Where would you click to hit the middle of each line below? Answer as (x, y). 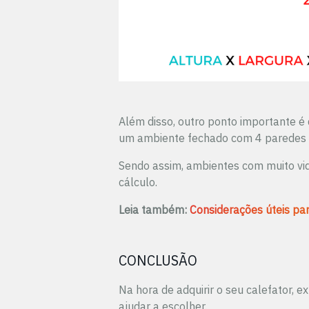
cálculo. (138, 182)
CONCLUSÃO (158, 260)
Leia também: (154, 210)
